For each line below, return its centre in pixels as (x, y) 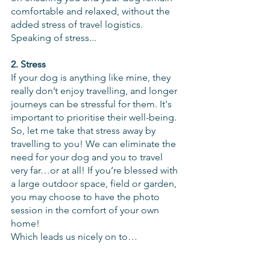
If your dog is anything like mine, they (92, 77)
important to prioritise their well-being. (95, 117)
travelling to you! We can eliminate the (95, 143)
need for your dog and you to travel (88, 157)
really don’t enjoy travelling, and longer (95, 90)
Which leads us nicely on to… (74, 236)
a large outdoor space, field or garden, (95, 183)
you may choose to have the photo (86, 196)
